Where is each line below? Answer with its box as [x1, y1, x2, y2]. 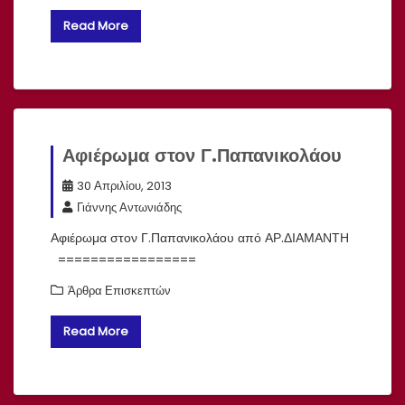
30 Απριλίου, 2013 [77, 176, 172, 194]
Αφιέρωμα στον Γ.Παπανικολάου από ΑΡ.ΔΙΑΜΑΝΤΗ [51, 228, 349, 247]
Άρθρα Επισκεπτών [68, 281, 171, 299]
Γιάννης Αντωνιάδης [77, 198, 182, 216]
